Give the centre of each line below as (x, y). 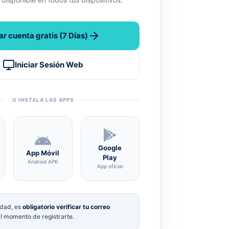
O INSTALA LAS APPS (43, 100)
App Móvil (43, 153)
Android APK (43, 161)
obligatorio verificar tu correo (66, 207)
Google (110, 148)
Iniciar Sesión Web (49, 65)
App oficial (110, 166)
